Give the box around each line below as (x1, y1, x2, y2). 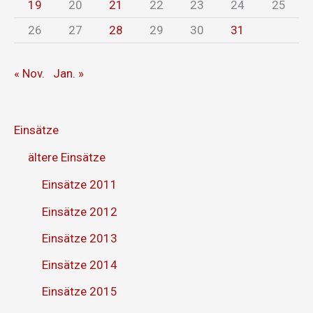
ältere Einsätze (28, 150, 105, 165)
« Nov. (14, 66, 45, 80)
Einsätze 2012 (42, 204, 117, 219)
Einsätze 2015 (42, 284, 117, 299)
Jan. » (53, 66, 84, 80)
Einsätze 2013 (42, 231, 117, 245)
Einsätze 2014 (42, 258, 117, 272)
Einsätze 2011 (42, 177, 117, 192)
